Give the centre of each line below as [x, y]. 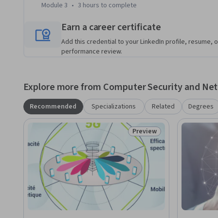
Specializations [114, 107]
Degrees [201, 107]
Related [163, 107]
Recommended [53, 107]
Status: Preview [158, 136]
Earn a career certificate [111, 27]
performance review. [92, 52]
